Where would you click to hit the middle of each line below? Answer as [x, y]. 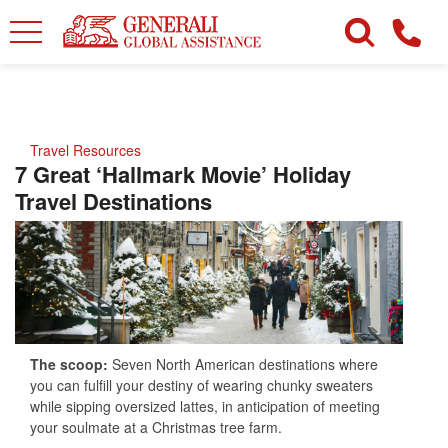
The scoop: [71, 363]
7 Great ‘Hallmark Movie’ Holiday [183, 174]
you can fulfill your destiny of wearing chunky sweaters [201, 384]
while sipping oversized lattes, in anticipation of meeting [205, 405]
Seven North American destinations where [245, 363]
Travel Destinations [113, 201]
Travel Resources [85, 150]
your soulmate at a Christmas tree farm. [156, 426]
